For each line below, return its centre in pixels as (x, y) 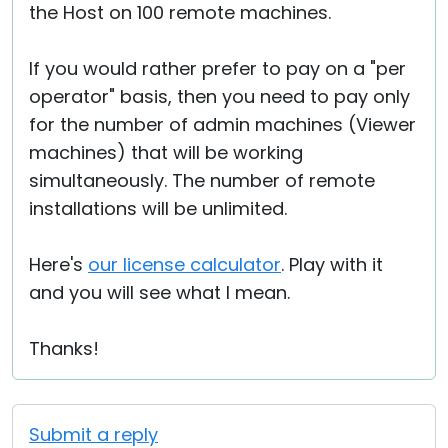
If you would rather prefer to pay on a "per (217, 68)
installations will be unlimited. (158, 208)
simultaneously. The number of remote (202, 180)
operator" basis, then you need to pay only (219, 96)
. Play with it (332, 264)
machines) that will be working (166, 152)
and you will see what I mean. (159, 292)
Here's (58, 264)
